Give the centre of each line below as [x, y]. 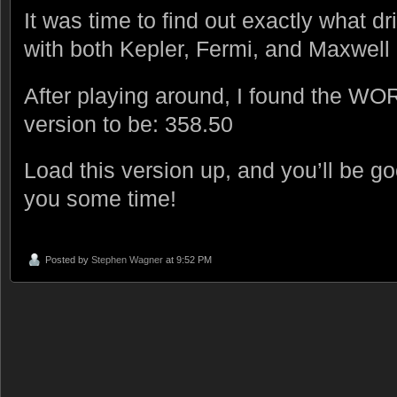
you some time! [100, 199]
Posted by [68, 260]
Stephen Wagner [127, 260]
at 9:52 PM [187, 260]
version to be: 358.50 [128, 124]
